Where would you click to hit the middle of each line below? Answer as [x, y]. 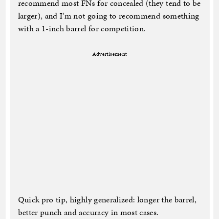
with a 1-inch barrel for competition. [82, 29]
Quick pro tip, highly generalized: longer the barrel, [107, 200]
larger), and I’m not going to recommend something [109, 16]
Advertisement [109, 54]
